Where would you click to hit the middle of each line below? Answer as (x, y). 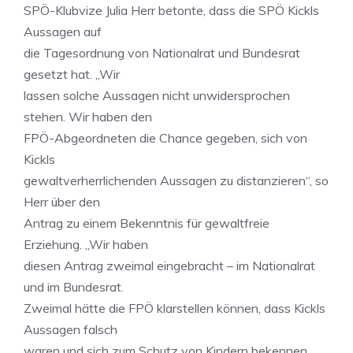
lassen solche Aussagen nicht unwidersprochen (157, 95)
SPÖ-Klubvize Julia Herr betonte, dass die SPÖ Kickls (171, 10)
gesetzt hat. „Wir (72, 74)
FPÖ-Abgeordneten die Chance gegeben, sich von (165, 138)
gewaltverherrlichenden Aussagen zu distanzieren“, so (176, 180)
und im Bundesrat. (74, 287)
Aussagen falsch (71, 329)
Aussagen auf (63, 32)
